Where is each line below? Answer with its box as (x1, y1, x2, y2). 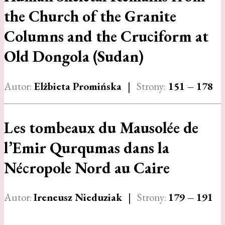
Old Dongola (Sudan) (4, 46, 144, 66)
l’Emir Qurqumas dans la (4, 137, 169, 158)
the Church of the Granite (4, 6, 176, 26)
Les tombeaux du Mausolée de (4, 117, 198, 138)
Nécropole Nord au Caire (4, 157, 170, 178)
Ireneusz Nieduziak (34, 190, 122, 204)
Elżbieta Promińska (32, 79, 122, 93)
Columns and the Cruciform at (4, 26, 208, 46)
